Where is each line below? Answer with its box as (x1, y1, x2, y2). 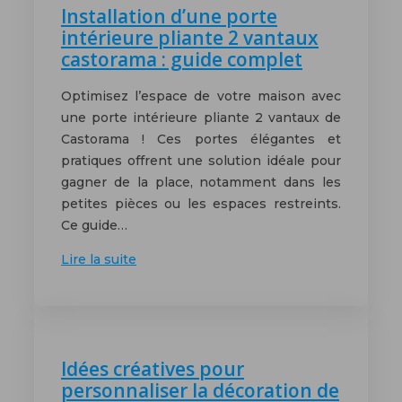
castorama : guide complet (61, 46, 302, 72)
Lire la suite (61, 251, 136, 268)
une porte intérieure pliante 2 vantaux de (61, 109, 341, 127)
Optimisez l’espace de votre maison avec (61, 88, 341, 105)
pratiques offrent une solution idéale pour (61, 153, 341, 170)
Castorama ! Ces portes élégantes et (61, 131, 341, 148)
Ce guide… (61, 217, 127, 234)
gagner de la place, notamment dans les (61, 174, 341, 191)
